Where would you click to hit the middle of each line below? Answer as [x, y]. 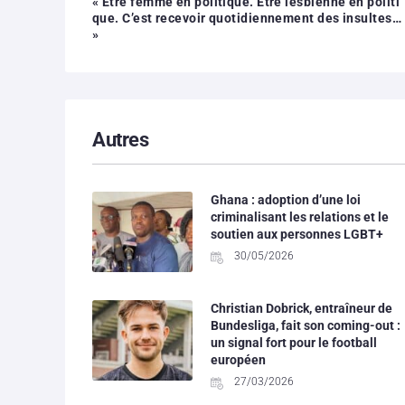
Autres [121, 139]
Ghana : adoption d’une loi [285, 199]
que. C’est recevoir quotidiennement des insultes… [247, 18]
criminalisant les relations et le [299, 217]
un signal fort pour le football [293, 342]
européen [238, 359]
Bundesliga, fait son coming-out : [305, 325]
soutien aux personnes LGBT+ [297, 234]
